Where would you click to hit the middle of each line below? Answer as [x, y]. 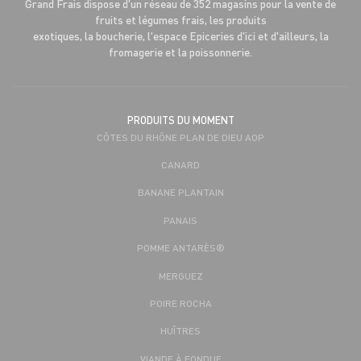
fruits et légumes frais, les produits [180, 19]
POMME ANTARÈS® [180, 248]
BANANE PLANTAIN [180, 192]
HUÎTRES [180, 331]
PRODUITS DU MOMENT [180, 120]
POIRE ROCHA [180, 303]
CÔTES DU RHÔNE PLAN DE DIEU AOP [180, 137]
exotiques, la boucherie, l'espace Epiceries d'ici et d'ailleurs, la [180, 35]
